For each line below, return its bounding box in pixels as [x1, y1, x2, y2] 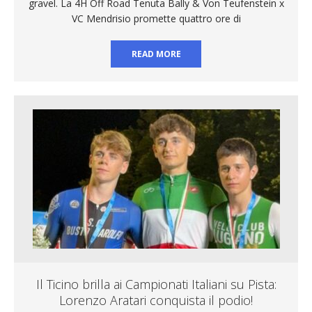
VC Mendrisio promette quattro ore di [71, 11, 241, 25]
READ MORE [131, 47, 181, 60]
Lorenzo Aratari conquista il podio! [59, 291, 253, 309]
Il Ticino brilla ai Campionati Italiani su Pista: [36, 275, 276, 292]
